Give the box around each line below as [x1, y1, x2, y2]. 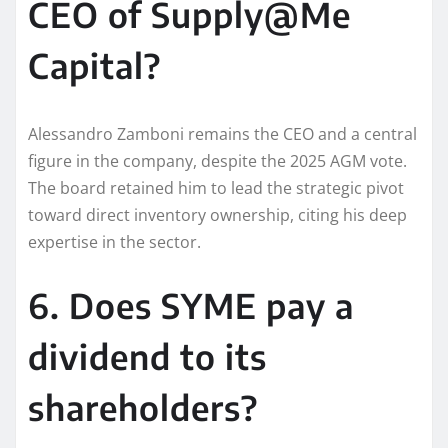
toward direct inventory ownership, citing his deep [28, 203, 407, 226]
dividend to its [28, 334, 267, 377]
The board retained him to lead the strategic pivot [28, 176, 404, 199]
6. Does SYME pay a [28, 283, 354, 326]
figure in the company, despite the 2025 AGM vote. [28, 149, 407, 172]
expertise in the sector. [28, 230, 201, 253]
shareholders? [28, 385, 258, 428]
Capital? [28, 43, 161, 86]
